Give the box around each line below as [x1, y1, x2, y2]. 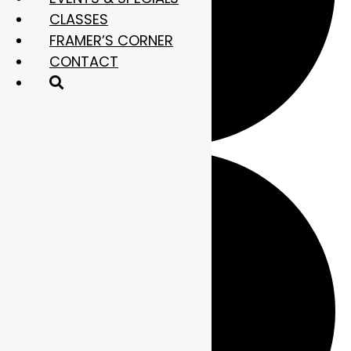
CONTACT [49, 52, 118, 71]
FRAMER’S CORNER [49, 31, 173, 50]
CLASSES [49, 9, 108, 29]
